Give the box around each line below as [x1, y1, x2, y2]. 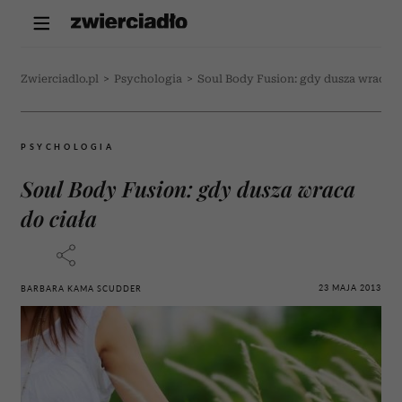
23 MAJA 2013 [319, 282, 381, 293]
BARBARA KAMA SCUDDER [21, 284, 142, 293]
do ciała [21, 204, 97, 232]
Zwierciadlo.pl [21, 73, 99, 85]
